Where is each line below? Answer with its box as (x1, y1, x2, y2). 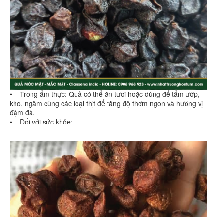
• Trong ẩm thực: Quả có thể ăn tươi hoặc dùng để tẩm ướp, (10, 89, 200, 99)
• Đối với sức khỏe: (10, 117, 73, 127)
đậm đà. (10, 108, 35, 118)
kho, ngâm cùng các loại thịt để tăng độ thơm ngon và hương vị (10, 98, 203, 108)
